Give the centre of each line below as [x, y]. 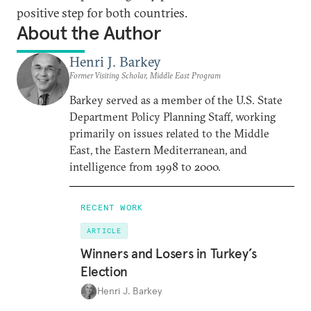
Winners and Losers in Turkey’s [169, 253]
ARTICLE [104, 231]
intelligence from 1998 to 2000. [145, 167]
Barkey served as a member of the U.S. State [176, 100]
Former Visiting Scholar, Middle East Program [145, 75]
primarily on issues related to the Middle [169, 133]
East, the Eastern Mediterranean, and [158, 150]
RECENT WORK [112, 207]
